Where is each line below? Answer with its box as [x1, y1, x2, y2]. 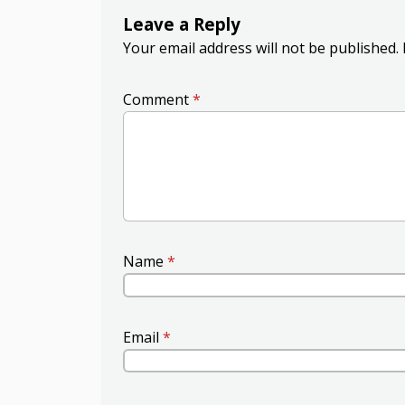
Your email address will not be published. [123, 38, 399, 58]
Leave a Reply [123, 13, 240, 35]
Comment [123, 89, 193, 109]
